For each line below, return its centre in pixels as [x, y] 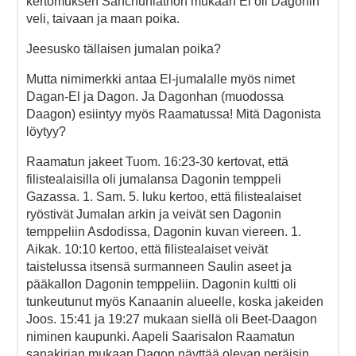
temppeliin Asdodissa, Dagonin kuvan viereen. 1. [164, 231]
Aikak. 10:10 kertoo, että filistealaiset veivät [147, 249]
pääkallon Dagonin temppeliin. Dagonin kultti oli [161, 284]
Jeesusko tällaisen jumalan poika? [124, 48]
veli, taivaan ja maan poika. [103, 18]
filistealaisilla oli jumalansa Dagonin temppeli [154, 179]
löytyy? [46, 131]
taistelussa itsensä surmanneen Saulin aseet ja [159, 266]
